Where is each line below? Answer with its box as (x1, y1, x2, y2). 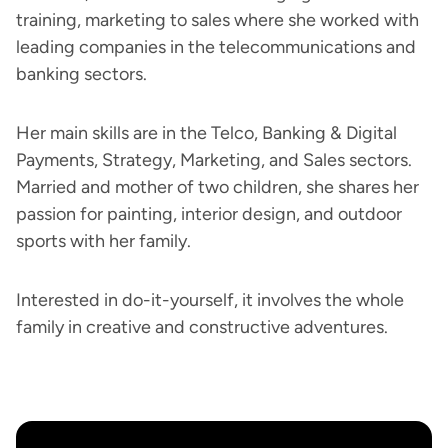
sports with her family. (16, 230, 191, 252)
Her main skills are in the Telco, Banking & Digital (16, 122, 397, 144)
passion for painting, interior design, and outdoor (16, 203, 402, 225)
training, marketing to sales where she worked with (16, 9, 419, 31)
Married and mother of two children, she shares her (16, 176, 419, 198)
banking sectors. (16, 63, 147, 85)
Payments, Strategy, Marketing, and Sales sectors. (16, 149, 412, 171)
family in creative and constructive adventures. (16, 316, 388, 338)
